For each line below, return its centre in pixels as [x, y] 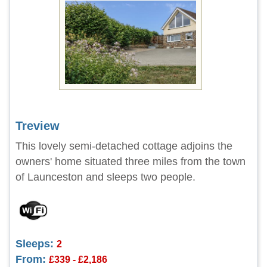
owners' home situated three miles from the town [131, 162]
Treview [38, 126]
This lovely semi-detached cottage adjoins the [124, 146]
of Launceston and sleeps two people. [105, 177]
